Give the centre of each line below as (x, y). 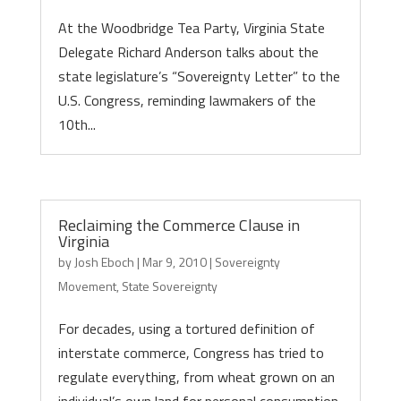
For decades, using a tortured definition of (186, 328)
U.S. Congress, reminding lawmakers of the (187, 100)
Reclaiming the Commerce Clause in (179, 225)
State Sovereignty (169, 286)
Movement (87, 286)
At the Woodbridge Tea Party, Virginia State (191, 28)
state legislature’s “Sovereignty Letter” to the (199, 76)
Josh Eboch (104, 262)
